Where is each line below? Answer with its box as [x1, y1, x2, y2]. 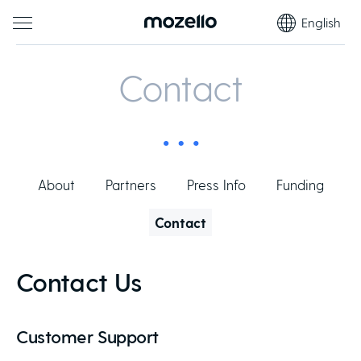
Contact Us [16, 266, 143, 297]
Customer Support [16, 326, 159, 346]
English [301, 15, 341, 30]
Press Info [186, 176, 246, 193]
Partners [105, 176, 156, 193]
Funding [276, 176, 324, 193]
